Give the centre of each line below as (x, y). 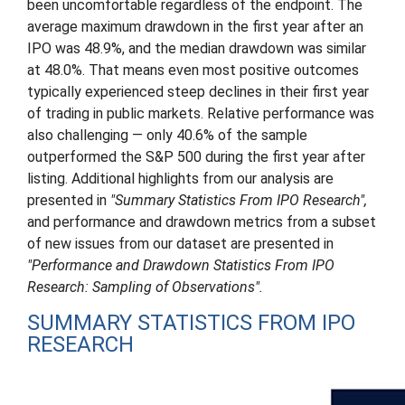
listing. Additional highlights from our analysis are (180, 179)
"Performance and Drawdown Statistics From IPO (181, 265)
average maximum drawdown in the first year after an (195, 27)
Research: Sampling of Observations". (145, 287)
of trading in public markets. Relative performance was (201, 113)
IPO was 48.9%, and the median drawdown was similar (197, 48)
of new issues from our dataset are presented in (180, 244)
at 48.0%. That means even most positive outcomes (193, 70)
